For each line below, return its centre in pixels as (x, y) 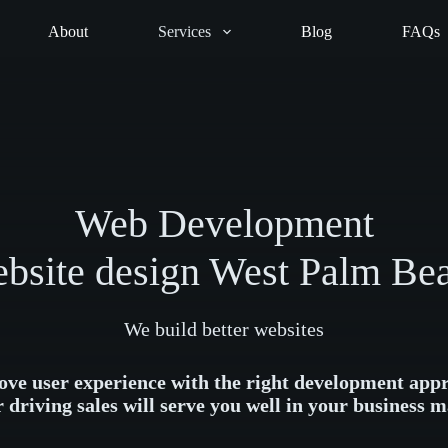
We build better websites (224, 329)
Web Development (224, 223)
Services (185, 31)
